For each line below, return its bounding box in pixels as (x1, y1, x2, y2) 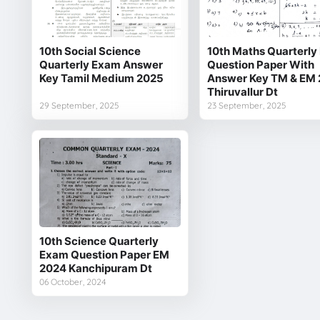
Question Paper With (206, 57, 314, 71)
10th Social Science (39, 44, 141, 58)
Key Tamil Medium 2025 (39, 71, 164, 85)
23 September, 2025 (206, 99, 286, 111)
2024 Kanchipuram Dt (39, 261, 152, 275)
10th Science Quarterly (39, 234, 159, 248)
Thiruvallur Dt (206, 84, 278, 99)
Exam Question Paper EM (39, 247, 169, 261)
